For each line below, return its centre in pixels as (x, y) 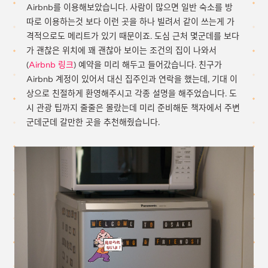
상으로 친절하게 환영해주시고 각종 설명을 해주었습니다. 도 (132, 93)
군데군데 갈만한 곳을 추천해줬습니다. (93, 122)
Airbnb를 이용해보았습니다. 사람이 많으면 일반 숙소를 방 (130, 7)
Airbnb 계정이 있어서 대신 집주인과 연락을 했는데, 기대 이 (132, 79)
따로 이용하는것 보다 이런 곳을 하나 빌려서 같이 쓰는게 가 (130, 22)
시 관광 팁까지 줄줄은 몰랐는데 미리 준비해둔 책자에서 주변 (133, 108)
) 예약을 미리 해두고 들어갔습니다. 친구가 (148, 65)
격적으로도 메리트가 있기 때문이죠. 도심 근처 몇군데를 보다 (133, 36)
